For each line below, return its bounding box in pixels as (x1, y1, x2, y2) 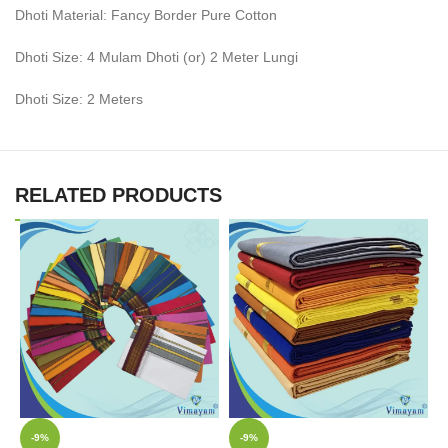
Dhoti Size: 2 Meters (15, 90, 143, 107)
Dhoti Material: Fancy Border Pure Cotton (15, 6, 277, 23)
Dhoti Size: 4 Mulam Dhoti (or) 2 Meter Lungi (15, 48, 298, 65)
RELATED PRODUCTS (15, 183, 222, 206)
